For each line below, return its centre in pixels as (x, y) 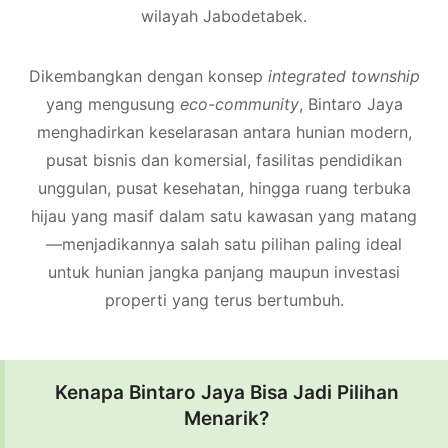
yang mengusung (112, 103)
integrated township (343, 75)
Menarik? (226, 418)
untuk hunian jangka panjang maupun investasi (224, 271)
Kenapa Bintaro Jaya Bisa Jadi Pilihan (226, 392)
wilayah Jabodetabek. (224, 15)
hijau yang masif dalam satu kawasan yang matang (224, 215)
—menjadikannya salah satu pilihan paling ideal (224, 243)
